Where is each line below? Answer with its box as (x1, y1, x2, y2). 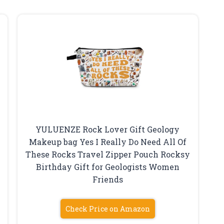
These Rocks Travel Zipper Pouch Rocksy (25, 148, 190, 159)
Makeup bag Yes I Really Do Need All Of (28, 136, 186, 147)
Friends (92, 173, 123, 184)
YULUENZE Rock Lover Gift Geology (35, 123, 180, 134)
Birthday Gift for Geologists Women (35, 161, 179, 172)
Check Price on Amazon (65, 203, 150, 213)
